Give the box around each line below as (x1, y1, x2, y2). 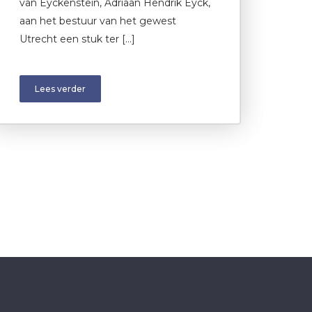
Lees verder (35, 83, 86, 94)
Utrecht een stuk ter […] (19, 32, 135, 45)
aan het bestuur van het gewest (19, 14, 176, 27)
